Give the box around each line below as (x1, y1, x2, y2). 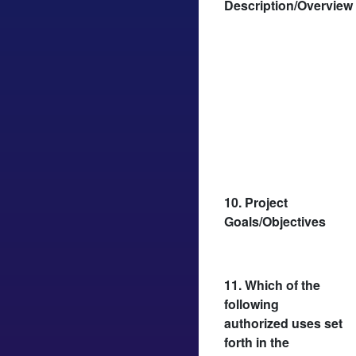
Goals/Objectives (224, 211, 326, 230)
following (224, 294, 279, 313)
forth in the (224, 332, 289, 351)
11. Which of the (224, 275, 320, 294)
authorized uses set (224, 313, 342, 332)
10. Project (224, 192, 288, 211)
